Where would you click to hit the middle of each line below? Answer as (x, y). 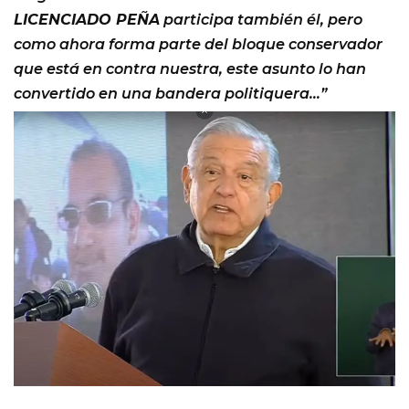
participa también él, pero (261, 19)
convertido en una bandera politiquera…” (170, 93)
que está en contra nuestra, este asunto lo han (190, 68)
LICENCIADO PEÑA (87, 19)
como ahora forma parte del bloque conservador (198, 44)
